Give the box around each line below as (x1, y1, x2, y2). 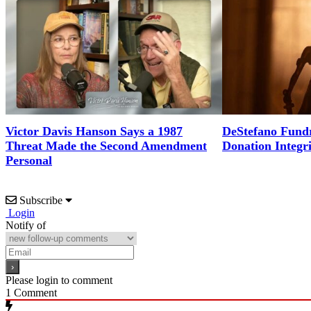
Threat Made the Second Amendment (6, 139, 207, 153)
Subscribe (19, 194, 62, 207)
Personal (6, 153, 52, 168)
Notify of (6, 219, 46, 232)
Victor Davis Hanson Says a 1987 (6, 124, 183, 139)
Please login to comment (6, 274, 112, 287)
